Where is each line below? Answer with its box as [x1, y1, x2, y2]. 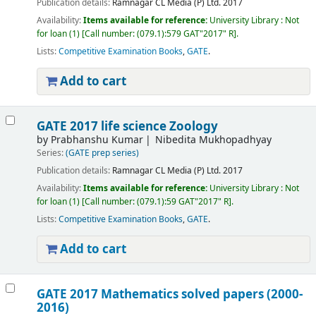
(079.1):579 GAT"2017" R [136, 28, 233, 41]
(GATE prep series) [65, 147, 139, 159]
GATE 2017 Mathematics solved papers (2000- [36, 286, 303, 303]
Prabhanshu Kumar [50, 133, 143, 147]
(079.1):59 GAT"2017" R [136, 195, 229, 209]
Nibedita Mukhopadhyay [155, 133, 272, 147]
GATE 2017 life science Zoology [36, 118, 218, 135]
